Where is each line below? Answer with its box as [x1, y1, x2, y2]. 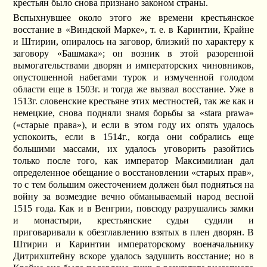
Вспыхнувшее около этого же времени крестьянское [13, 13, 254, 23]
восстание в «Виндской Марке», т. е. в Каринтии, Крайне [13, 24, 254, 35]
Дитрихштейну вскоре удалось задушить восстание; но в [13, 251, 254, 262]
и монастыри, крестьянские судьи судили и [13, 215, 254, 226]
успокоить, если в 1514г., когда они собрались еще [13, 132, 254, 142]
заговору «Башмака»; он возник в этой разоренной [13, 48, 254, 59]
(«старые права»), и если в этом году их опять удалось [13, 120, 254, 131]
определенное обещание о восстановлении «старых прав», [13, 167, 254, 178]
